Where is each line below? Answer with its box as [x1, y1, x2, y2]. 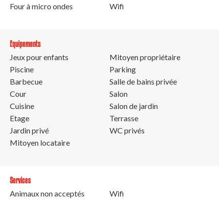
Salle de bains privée [109, 76, 177, 86]
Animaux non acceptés [10, 188, 85, 198]
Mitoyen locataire [10, 137, 70, 147]
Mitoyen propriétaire [109, 52, 180, 62]
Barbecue [10, 76, 43, 86]
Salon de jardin [109, 101, 158, 110]
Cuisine [10, 101, 34, 110]
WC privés [109, 125, 145, 135]
